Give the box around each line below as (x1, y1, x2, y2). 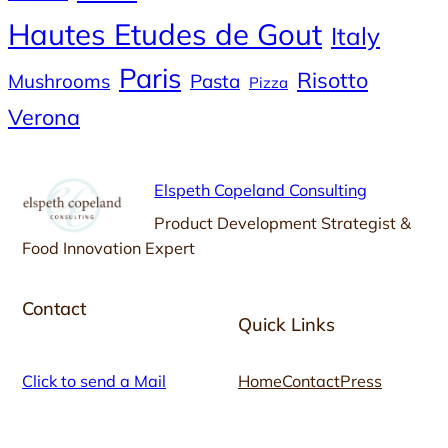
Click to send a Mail (22, 370, 166, 391)
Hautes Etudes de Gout (8, 15, 322, 52)
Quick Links (238, 313, 335, 337)
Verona (8, 102, 80, 130)
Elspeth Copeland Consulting (154, 179, 368, 200)
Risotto (297, 65, 368, 93)
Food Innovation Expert (22, 237, 195, 258)
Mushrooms (8, 68, 110, 93)
